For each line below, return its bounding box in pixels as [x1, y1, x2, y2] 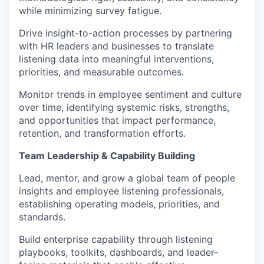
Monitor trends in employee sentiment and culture [19, 88, 242, 100]
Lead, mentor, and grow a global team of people [19, 171, 235, 184]
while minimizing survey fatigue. [19, 4, 161, 16]
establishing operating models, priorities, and [19, 197, 220, 210]
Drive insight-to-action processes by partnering [19, 27, 232, 39]
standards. [19, 210, 65, 223]
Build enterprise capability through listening [19, 233, 213, 245]
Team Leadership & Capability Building [19, 149, 195, 161]
